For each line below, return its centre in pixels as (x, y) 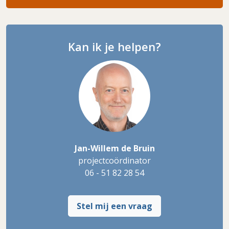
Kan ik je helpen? (114, 47)
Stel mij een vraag (114, 206)
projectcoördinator (114, 160)
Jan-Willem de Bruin (114, 148)
